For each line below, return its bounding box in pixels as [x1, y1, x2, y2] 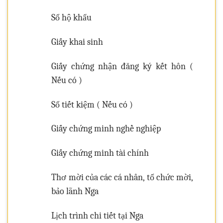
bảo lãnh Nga [51, 186, 99, 197]
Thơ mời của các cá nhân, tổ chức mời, [51, 172, 193, 183]
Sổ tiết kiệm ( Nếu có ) [51, 99, 133, 110]
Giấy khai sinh [51, 37, 104, 48]
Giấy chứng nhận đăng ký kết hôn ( [51, 61, 193, 72]
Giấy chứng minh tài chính [51, 148, 149, 159]
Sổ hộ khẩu [51, 12, 92, 23]
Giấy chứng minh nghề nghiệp [51, 123, 161, 134]
